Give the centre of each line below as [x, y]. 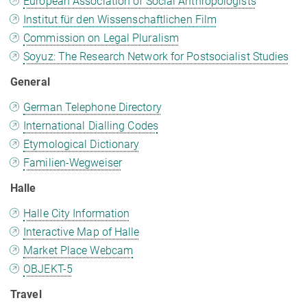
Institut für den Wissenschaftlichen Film [120, 20]
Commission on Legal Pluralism [101, 38]
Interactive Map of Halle [82, 232]
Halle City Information [77, 214]
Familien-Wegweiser [73, 163]
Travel [26, 295]
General [30, 82]
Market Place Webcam [78, 251]
